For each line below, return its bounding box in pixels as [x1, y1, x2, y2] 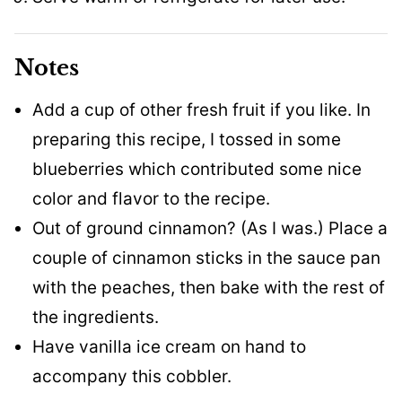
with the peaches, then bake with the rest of [32, 276, 385, 298]
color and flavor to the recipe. [32, 188, 270, 209]
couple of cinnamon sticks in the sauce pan [32, 247, 380, 268]
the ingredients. [32, 306, 159, 328]
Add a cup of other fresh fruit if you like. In [32, 99, 371, 120]
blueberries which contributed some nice [32, 158, 362, 179]
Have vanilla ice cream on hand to [32, 336, 306, 357]
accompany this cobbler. [32, 365, 232, 387]
